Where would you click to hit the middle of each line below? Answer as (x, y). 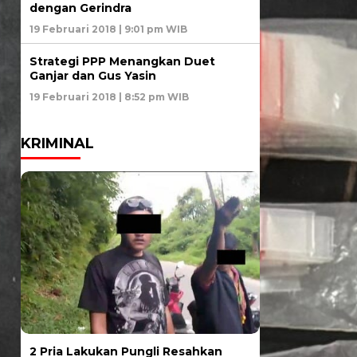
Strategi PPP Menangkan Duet (122, 62)
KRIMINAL (57, 144)
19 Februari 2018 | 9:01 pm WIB (108, 29)
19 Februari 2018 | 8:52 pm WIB (109, 97)
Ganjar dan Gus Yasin (93, 76)
